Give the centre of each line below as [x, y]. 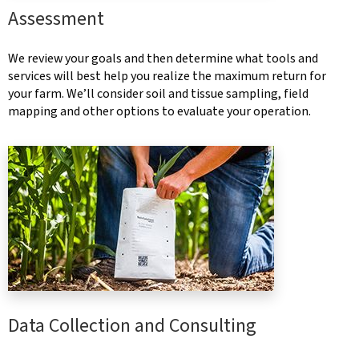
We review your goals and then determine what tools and [163, 59]
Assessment [56, 19]
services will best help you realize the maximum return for [167, 77]
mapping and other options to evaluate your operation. [159, 112]
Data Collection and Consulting [132, 326]
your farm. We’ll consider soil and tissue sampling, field [158, 94]
